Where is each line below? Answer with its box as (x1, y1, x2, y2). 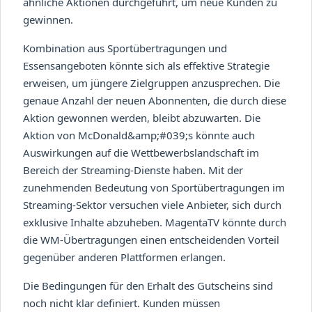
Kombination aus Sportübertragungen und (23, 40, 227, 55)
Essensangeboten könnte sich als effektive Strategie (23, 58, 270, 72)
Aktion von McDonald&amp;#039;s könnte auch (23, 127, 255, 142)
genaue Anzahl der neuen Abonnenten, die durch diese (23, 93, 286, 107)
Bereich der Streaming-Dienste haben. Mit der (23, 162, 243, 177)
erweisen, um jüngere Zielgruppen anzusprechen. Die (23, 75, 280, 90)
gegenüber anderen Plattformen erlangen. (23, 249, 226, 264)
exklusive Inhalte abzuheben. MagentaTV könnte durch (23, 214, 286, 229)
